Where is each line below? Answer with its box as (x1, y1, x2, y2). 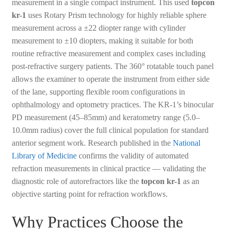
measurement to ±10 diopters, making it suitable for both (11, 36, 193, 45)
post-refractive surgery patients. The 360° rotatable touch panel (11, 62, 214, 71)
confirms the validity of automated (76, 151, 189, 161)
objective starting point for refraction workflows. (11, 190, 168, 199)
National (172, 139, 200, 148)
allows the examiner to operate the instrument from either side (11, 75, 210, 84)
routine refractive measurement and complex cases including (11, 49, 205, 58)
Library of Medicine (11, 151, 77, 161)
